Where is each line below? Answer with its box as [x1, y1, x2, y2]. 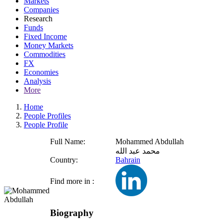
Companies [24, 5, 59, 14]
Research [24, 14, 53, 23]
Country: [50, 156, 78, 164]
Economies [24, 68, 58, 76]
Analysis [24, 77, 51, 85]
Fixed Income [24, 32, 67, 41]
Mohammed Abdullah [115, 137, 184, 146]
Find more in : [50, 177, 94, 185]
